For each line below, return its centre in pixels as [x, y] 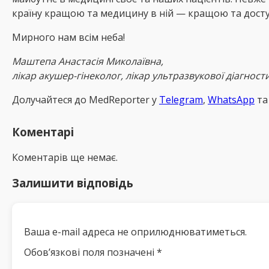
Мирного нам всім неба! [68, 37]
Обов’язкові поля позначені [90, 252]
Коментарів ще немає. [65, 158]
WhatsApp [231, 99]
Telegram [181, 99]
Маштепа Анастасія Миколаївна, [88, 61]
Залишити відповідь [73, 183]
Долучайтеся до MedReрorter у [86, 99]
